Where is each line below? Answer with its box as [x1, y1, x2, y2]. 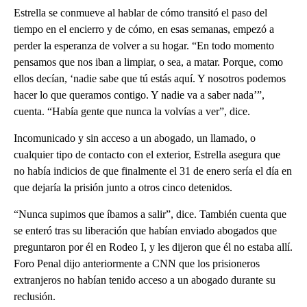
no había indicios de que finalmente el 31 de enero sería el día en [14, 164, 292, 177]
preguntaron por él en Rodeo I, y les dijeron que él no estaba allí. [14, 241, 293, 253]
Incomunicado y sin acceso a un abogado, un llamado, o [14, 132, 256, 144]
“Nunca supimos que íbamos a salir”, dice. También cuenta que [14, 208, 286, 220]
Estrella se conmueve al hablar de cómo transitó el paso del [14, 6, 267, 19]
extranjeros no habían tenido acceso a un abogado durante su [14, 273, 275, 286]
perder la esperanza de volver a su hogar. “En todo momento [14, 39, 274, 51]
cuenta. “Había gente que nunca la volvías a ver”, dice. [14, 105, 250, 117]
